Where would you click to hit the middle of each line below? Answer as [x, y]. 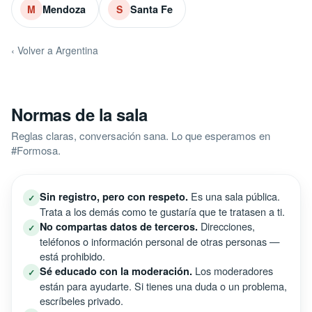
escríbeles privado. [81, 301]
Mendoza [64, 9]
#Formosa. [36, 150]
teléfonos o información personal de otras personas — [160, 241]
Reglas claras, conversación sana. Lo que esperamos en [141, 135]
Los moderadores [233, 271]
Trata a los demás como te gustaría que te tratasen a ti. [162, 211]
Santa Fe [151, 9]
